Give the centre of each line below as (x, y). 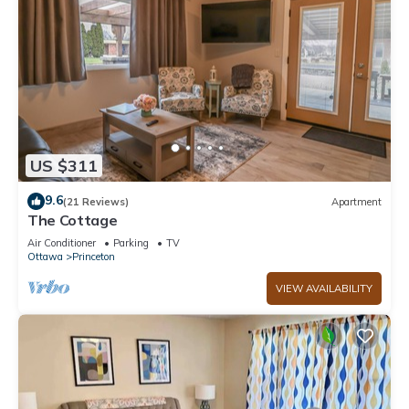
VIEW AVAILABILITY (324, 289)
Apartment (357, 201)
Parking (131, 243)
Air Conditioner (62, 243)
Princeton (94, 257)
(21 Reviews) (96, 201)
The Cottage (73, 220)
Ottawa (45, 257)
